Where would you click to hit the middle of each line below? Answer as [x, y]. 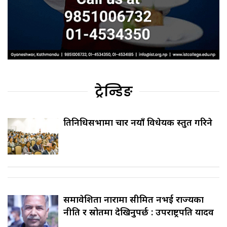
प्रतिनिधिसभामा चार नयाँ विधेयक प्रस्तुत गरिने [138, 122]
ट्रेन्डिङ [113, 92]
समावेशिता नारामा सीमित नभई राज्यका [134, 199]
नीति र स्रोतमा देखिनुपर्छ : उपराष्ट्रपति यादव [139, 212]
